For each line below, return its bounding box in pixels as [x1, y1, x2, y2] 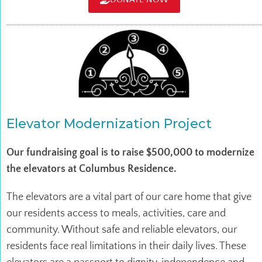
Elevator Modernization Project [6, 115, 212, 132]
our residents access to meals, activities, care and [6, 207, 226, 219]
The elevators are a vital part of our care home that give [6, 191, 251, 203]
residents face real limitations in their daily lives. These [6, 240, 246, 252]
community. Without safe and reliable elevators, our [6, 223, 237, 236]
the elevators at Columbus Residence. [6, 163, 177, 175]
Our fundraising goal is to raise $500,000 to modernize [6, 146, 254, 158]
